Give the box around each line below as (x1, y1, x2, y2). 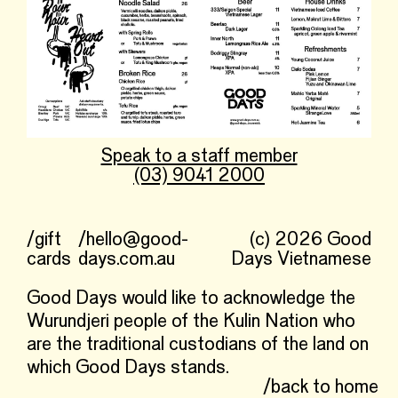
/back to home (262, 378, 378, 396)
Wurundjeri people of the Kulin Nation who (27, 313, 355, 331)
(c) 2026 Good (249, 231, 371, 250)
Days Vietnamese (231, 251, 371, 269)
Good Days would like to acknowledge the (27, 290, 355, 308)
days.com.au (78, 251, 176, 269)
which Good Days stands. (27, 359, 228, 378)
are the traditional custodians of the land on (27, 336, 369, 354)
